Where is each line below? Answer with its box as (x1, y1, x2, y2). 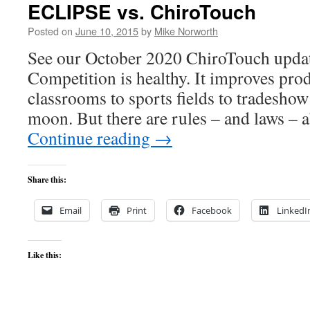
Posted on (28, 24, 73, 38)
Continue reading (28, 126, 154, 149)
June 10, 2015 (75, 24, 138, 38)
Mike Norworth (154, 24, 218, 38)
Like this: (28, 249, 62, 261)
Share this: (28, 174, 66, 185)
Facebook (192, 204, 232, 217)
